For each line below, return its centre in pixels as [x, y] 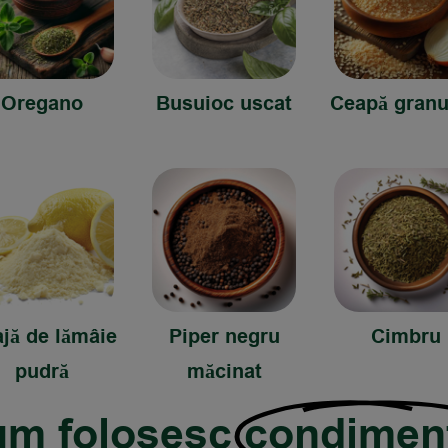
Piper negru [224, 336]
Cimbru [406, 336]
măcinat [224, 371]
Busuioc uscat [224, 104]
